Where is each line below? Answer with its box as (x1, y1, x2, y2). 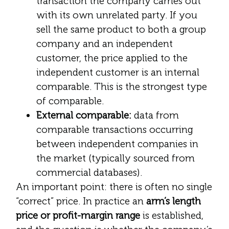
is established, (140, 209, 203, 221)
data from (131, 109, 179, 121)
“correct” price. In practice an (16, 195, 146, 207)
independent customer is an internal (36, 66, 199, 78)
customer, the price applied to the (36, 52, 188, 64)
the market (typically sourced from (36, 152, 195, 164)
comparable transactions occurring (36, 123, 193, 135)
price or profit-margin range (16, 209, 140, 221)
